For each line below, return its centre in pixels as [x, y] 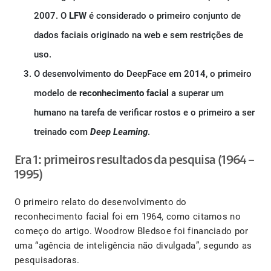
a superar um [196, 93]
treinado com [62, 132]
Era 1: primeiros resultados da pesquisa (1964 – [134, 161]
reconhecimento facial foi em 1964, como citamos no [128, 217]
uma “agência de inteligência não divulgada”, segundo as [133, 246]
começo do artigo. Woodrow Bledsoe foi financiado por [132, 231]
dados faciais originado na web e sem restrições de [139, 35]
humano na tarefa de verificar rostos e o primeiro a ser [144, 113]
